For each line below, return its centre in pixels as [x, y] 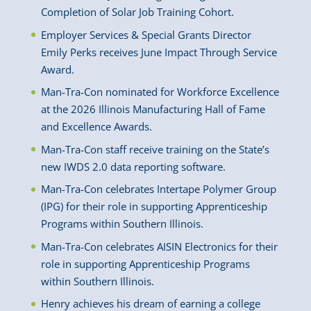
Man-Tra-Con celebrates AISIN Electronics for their [159, 246]
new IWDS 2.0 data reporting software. [133, 166]
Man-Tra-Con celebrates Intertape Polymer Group [158, 189]
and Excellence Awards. [96, 127]
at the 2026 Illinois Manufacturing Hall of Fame [153, 109]
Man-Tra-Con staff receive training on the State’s [155, 149]
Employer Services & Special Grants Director [146, 34]
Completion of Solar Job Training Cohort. [137, 12]
